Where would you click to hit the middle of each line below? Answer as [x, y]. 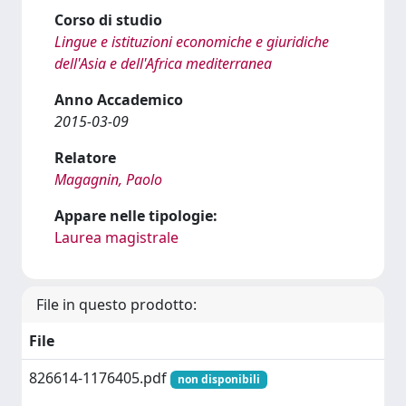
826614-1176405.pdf [100, 378]
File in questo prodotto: [116, 304]
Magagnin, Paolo [108, 179]
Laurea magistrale [116, 237]
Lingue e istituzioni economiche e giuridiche [192, 42]
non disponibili [218, 379]
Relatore [85, 158]
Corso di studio [108, 20]
